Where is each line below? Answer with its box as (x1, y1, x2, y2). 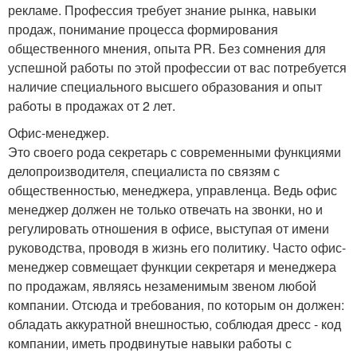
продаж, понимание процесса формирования (8, 19, 278, 38)
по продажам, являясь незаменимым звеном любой (8, 276, 316, 295)
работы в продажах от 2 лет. (8, 96, 175, 115)
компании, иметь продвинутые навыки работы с (8, 333, 292, 352)
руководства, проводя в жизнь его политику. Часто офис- (8, 237, 346, 257)
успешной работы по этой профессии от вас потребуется (8, 57, 347, 76)
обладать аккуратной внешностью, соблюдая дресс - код (8, 314, 341, 333)
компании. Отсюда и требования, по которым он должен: (8, 295, 344, 314)
